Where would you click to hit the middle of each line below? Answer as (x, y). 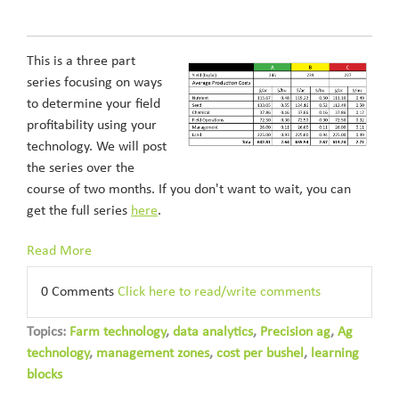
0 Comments (79, 292)
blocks (45, 375)
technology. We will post (97, 147)
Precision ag (295, 332)
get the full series (79, 211)
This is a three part (81, 61)
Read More (59, 251)
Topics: (48, 332)
